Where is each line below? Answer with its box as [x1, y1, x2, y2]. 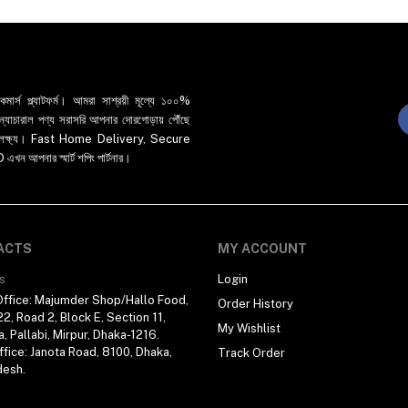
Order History [218, 297, 293, 311]
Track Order [218, 346, 285, 360]
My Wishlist [218, 321, 280, 335]
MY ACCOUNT [218, 241, 307, 256]
